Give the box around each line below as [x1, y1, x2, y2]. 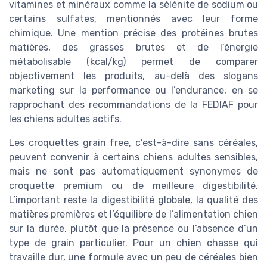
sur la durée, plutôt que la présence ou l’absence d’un [9, 223, 258, 235]
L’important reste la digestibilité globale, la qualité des [9, 194, 258, 206]
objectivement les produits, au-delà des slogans [9, 70, 258, 82]
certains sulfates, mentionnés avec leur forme [9, 13, 258, 25]
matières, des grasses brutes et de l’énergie [9, 42, 258, 54]
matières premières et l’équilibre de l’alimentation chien [9, 209, 258, 221]
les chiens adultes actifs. [9, 113, 122, 125]
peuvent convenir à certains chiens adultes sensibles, [9, 151, 258, 163]
